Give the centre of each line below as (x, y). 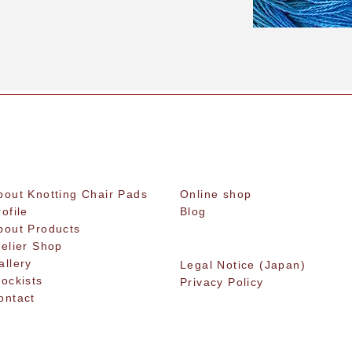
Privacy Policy (222, 282)
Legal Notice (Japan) (243, 264)
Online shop (216, 194)
